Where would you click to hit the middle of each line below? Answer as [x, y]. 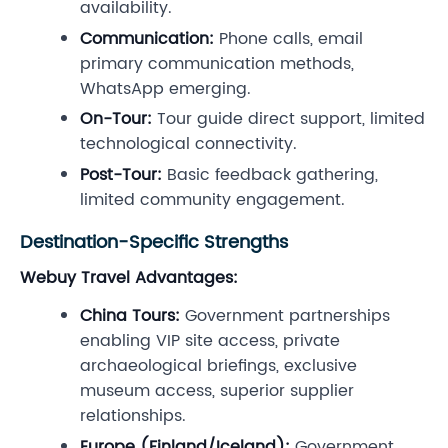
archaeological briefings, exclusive [218, 365]
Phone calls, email [288, 38]
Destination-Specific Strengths [154, 242]
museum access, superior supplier [217, 390]
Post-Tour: [121, 174]
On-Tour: [116, 119]
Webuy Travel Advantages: [129, 277]
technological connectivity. [188, 144]
